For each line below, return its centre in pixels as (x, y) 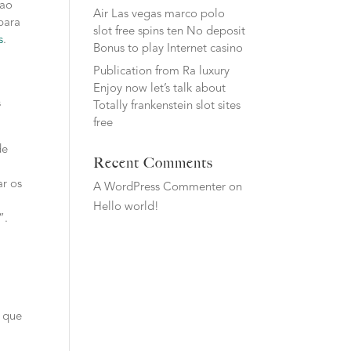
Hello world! (127, 207)
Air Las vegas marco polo (159, 14)
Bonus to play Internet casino (168, 49)
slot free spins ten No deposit (170, 31)
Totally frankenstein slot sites (167, 106)
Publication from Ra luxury (162, 72)
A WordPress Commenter (160, 188)
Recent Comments (154, 163)
